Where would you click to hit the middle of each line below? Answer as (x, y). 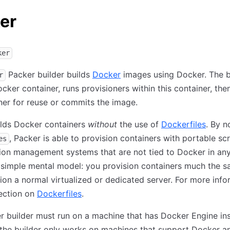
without (102, 124)
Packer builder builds (49, 75)
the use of (139, 124)
